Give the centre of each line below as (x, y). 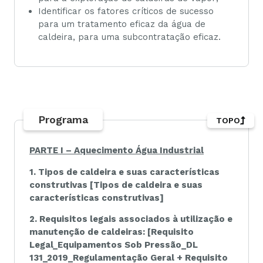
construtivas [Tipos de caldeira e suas (116, 185)
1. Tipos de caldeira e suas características (124, 172)
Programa (63, 120)
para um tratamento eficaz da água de (122, 24)
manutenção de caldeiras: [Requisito (112, 232)
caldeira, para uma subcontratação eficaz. (129, 37)
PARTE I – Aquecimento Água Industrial (117, 151)
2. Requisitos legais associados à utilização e (131, 219)
